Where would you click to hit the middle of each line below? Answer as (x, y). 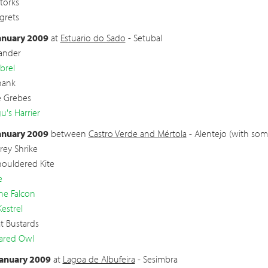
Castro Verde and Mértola (137, 133)
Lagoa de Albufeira (99, 259)
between (68, 133)
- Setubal (144, 38)
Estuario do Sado (93, 38)
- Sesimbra (156, 259)
